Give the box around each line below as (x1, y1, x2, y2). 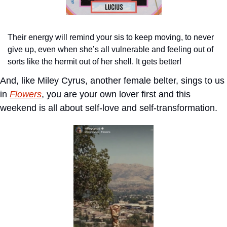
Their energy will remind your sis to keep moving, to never (8, 33, 214, 42)
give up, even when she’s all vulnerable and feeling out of (8, 45, 213, 54)
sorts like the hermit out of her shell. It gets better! (8, 57, 181, 66)
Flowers (10, 89, 42, 100)
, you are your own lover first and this (42, 89, 191, 100)
